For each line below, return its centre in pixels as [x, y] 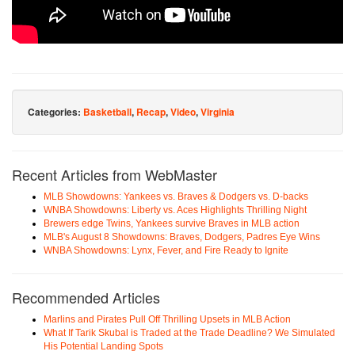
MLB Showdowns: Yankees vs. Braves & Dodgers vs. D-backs [176, 196]
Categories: [55, 111]
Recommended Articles [86, 297]
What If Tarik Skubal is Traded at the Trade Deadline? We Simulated [189, 332]
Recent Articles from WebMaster [115, 174]
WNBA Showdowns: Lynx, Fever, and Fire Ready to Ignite [166, 250]
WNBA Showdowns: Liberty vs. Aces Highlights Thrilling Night [175, 210]
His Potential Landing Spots [103, 346]
